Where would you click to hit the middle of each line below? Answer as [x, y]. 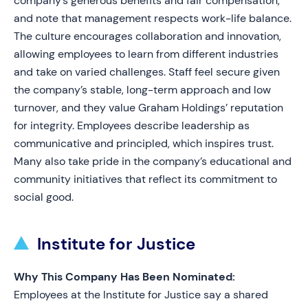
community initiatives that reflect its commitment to [145, 179]
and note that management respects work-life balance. [153, 18]
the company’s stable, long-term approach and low [142, 90]
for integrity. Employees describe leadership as [132, 125]
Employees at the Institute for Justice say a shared [141, 295]
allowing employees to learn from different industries [146, 54]
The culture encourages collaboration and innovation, [147, 36]
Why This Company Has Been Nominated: [124, 277]
